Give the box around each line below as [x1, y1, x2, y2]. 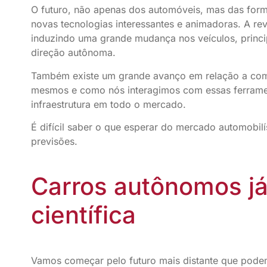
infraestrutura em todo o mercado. [31, 98, 186, 110]
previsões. [31, 135, 77, 148]
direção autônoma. [31, 46, 116, 59]
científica [31, 200, 136, 230]
